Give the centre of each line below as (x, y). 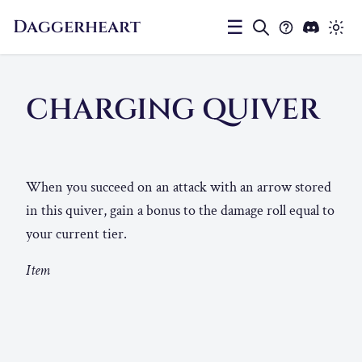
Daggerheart (77, 27)
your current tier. (76, 234)
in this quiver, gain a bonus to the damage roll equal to (180, 211)
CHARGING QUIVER (173, 110)
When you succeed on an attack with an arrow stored (179, 187)
